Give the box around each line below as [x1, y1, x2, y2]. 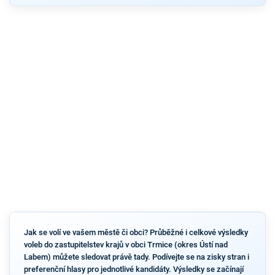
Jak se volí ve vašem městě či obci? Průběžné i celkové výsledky [23, 227, 248, 237]
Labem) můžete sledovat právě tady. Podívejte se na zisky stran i [23, 252, 249, 261]
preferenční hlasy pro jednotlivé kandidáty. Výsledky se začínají [23, 264, 244, 274]
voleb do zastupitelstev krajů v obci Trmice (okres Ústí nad [23, 239, 228, 249]
